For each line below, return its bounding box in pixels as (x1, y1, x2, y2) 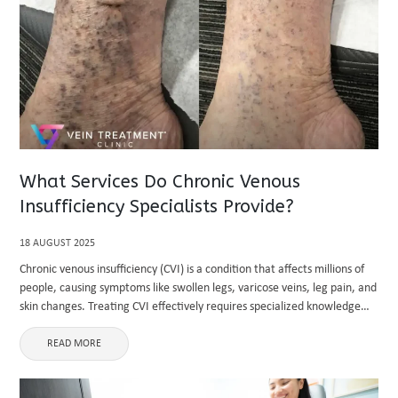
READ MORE (47, 338, 102, 349)
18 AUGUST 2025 (20, 238, 96, 249)
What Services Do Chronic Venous (20, 171, 301, 192)
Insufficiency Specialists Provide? (20, 196, 295, 217)
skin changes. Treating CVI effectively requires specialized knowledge (20, 300, 362, 314)
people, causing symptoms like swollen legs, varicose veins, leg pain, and (20, 282, 378, 295)
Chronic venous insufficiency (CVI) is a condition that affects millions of (20, 263, 365, 276)
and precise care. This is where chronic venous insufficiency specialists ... (20, 319, 378, 332)
